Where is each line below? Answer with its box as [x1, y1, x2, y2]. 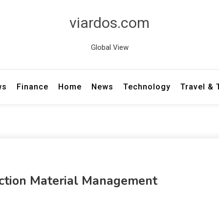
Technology [123, 82, 171, 91]
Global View [90, 43, 129, 52]
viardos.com [69, 14, 150, 31]
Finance [17, 82, 49, 91]
